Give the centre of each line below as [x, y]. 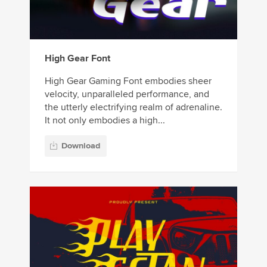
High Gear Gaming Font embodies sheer [128, 81]
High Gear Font [77, 58]
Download [81, 145]
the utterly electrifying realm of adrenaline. [133, 107]
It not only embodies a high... [105, 120]
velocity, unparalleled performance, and [127, 94]
